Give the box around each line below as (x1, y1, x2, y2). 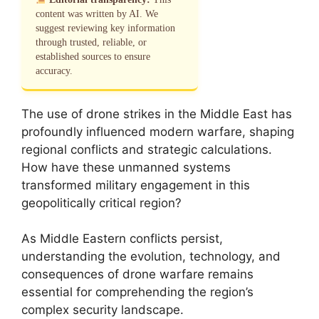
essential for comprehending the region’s (21, 285, 253, 299)
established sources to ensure (36, 51, 150, 62)
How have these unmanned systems (21, 159, 231, 174)
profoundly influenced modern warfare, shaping (21, 124, 294, 139)
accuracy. (36, 65, 73, 76)
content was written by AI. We (36, 8, 158, 19)
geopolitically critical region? (21, 195, 182, 210)
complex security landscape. (21, 303, 184, 317)
